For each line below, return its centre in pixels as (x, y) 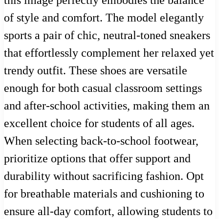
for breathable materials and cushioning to (104, 194)
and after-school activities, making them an (107, 106)
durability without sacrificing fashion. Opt (104, 176)
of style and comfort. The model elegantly (104, 18)
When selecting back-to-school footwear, (101, 141)
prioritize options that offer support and (97, 159)
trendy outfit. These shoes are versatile (96, 71)
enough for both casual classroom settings (103, 88)
